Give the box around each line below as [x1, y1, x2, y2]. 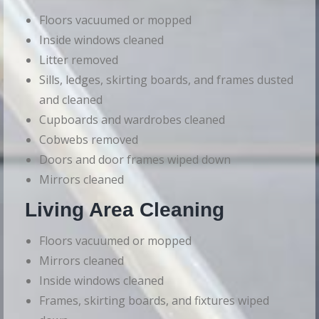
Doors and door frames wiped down [39, 152, 231, 168]
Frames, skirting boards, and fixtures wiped [39, 293, 269, 309]
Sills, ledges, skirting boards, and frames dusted [39, 72, 293, 88]
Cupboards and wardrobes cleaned [39, 112, 225, 128]
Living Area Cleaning [25, 199, 224, 221]
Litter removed [39, 52, 118, 68]
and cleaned [39, 92, 103, 108]
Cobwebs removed [39, 132, 138, 148]
